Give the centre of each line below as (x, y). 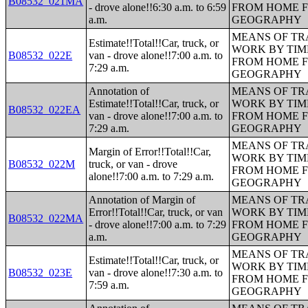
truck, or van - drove (133, 164)
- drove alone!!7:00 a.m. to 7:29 (158, 224)
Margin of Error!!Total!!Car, (150, 152)
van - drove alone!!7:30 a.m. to (156, 273)
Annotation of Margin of (142, 200)
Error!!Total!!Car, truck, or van (156, 212)
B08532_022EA (45, 110)
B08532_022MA (46, 218)
